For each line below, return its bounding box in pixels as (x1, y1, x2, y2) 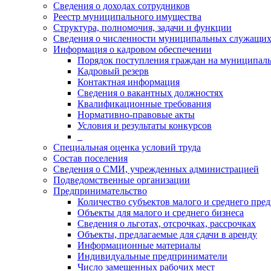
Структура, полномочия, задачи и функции (53, 22, 232, 33)
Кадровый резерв (77, 66, 149, 76)
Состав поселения (53, 153, 128, 163)
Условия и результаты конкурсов (77, 120, 212, 131)
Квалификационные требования (77, 99, 211, 109)
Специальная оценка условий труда (53, 142, 201, 152)
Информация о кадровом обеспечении (53, 44, 212, 54)
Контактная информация (77, 77, 180, 87)
